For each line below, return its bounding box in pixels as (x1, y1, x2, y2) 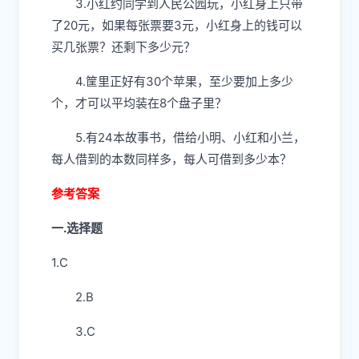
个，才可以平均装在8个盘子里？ (51, 95, 227, 111)
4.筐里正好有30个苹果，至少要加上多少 (75, 74, 293, 89)
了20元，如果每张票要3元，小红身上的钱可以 (51, 18, 302, 33)
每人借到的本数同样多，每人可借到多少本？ (51, 151, 295, 167)
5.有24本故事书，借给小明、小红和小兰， (75, 130, 305, 145)
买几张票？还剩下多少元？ (51, 39, 196, 54)
